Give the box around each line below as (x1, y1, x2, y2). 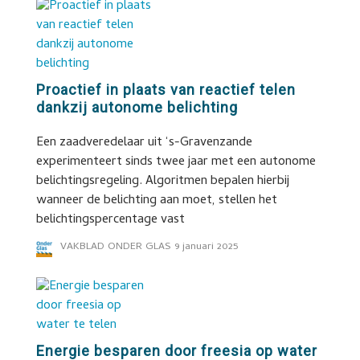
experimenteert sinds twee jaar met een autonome (35, 152, 316, 173)
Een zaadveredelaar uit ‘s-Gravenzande (35, 133, 252, 153)
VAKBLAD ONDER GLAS (59, 239, 171, 256)
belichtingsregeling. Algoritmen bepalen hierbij (35, 171, 289, 192)
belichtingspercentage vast (35, 210, 185, 231)
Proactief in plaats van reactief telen (35, 81, 296, 98)
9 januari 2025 (174, 239, 238, 256)
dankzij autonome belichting (35, 99, 238, 116)
